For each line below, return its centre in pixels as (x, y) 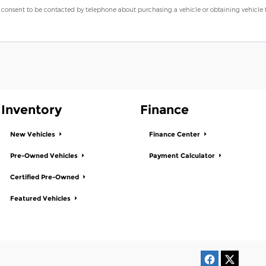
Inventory (31, 109)
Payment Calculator (183, 156)
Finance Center (175, 135)
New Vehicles (34, 135)
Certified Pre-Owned (45, 178)
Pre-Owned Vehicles (45, 156)
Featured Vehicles (41, 199)
